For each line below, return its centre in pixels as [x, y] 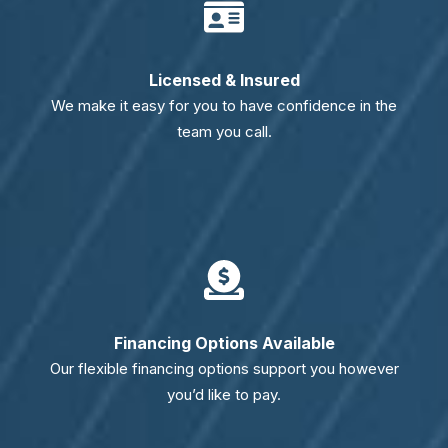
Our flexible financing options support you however [224, 368]
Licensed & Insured [224, 79]
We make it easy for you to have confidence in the [224, 105]
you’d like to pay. [224, 394]
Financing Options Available [224, 342]
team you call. [224, 131]
